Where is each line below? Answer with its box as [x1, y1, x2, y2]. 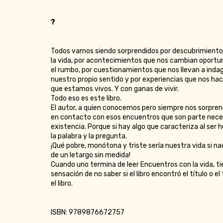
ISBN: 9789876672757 [51, 208, 124, 217]
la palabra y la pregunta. [51, 132, 127, 141]
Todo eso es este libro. [51, 94, 121, 103]
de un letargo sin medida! [51, 151, 130, 160]
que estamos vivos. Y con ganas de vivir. [51, 85, 179, 94]
